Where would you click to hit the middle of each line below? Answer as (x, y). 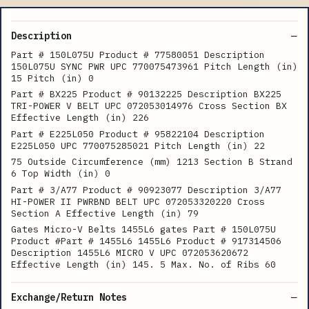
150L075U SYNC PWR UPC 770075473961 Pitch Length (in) (154, 66)
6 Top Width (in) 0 (61, 174)
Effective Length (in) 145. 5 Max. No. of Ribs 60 (143, 265)
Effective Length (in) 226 (80, 118)
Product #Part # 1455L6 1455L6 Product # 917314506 (146, 241)
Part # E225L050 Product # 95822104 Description (138, 134)
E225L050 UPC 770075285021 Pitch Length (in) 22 (138, 146)
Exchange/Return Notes (69, 297)
